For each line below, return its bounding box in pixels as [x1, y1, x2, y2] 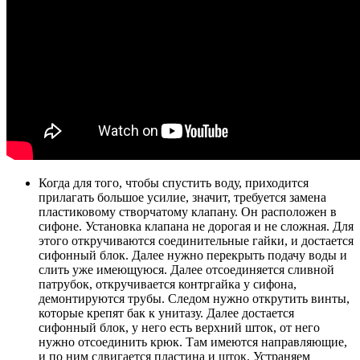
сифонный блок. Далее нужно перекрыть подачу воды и [39, 248, 347, 263]
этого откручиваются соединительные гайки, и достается [39, 234, 354, 248]
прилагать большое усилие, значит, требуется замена [39, 190, 326, 205]
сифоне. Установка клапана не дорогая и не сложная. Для [39, 219, 354, 234]
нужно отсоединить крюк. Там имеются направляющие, [39, 335, 347, 350]
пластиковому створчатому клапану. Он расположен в [39, 205, 337, 219]
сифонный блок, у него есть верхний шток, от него [39, 321, 320, 335]
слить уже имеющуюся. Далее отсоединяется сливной [39, 263, 334, 277]
